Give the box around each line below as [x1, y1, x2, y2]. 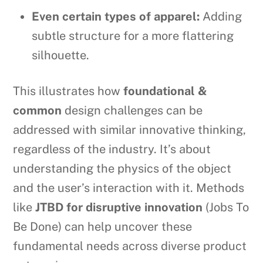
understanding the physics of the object [13, 161, 232, 176]
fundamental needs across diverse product [13, 238, 247, 253]
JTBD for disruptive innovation [35, 200, 203, 214]
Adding [200, 9, 242, 23]
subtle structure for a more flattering [32, 28, 234, 43]
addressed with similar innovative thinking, [13, 122, 247, 137]
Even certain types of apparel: [32, 9, 200, 23]
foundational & [123, 83, 208, 98]
